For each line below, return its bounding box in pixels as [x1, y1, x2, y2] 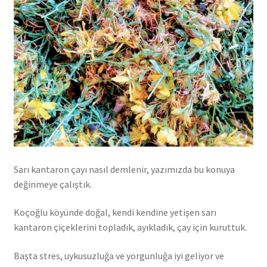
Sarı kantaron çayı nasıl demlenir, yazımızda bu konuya [13, 163, 235, 175]
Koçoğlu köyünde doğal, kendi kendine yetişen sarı [13, 206, 216, 219]
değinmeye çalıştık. [13, 178, 92, 190]
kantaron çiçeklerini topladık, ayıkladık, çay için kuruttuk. [13, 221, 247, 234]
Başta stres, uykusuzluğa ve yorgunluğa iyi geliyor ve [13, 249, 224, 262]
